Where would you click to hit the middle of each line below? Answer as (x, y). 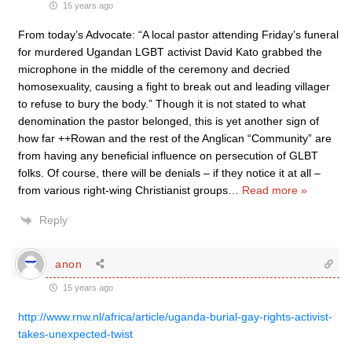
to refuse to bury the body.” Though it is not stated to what (162, 104)
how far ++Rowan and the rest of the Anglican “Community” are (175, 138)
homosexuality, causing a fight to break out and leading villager (174, 86)
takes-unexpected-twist (75, 334)
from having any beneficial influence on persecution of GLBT (168, 156)
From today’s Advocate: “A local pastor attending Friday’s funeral (178, 35)
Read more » (275, 190)
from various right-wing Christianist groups (123, 190)
